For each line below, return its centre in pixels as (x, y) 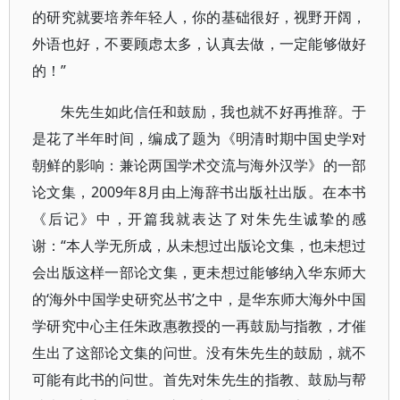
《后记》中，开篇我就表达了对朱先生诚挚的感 (200, 219)
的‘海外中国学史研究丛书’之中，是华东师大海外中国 (200, 299)
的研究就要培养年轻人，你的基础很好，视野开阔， (200, 17)
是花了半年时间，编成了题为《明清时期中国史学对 (200, 138)
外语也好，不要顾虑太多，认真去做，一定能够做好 (200, 44)
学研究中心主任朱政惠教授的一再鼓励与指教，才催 (200, 326)
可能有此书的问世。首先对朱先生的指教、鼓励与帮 (200, 379)
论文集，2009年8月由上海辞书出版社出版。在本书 (200, 192)
